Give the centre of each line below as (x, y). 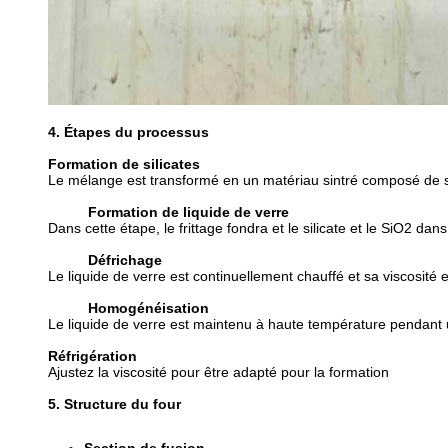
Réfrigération (92, 356)
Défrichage (125, 260)
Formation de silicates (124, 164)
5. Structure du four (114, 404)
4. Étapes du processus (128, 132)
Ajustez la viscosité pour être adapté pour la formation (218, 372)
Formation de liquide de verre (188, 212)
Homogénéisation (148, 308)
